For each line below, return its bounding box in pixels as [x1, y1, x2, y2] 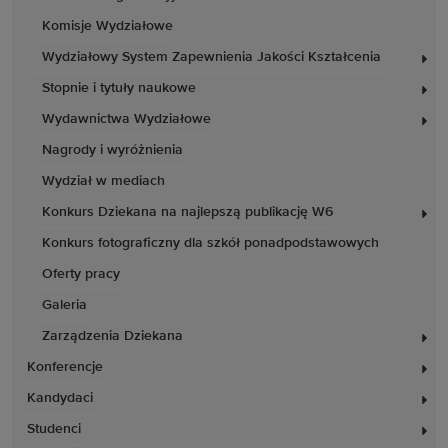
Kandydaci [27, 391, 93, 405]
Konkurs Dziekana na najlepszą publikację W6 [42, 205, 333, 219]
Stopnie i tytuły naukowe [42, 81, 196, 95]
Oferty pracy [42, 267, 120, 281]
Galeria [42, 298, 87, 312]
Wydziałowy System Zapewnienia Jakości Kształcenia [42, 50, 381, 64]
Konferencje [27, 360, 103, 374]
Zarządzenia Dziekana [42, 329, 183, 343]
